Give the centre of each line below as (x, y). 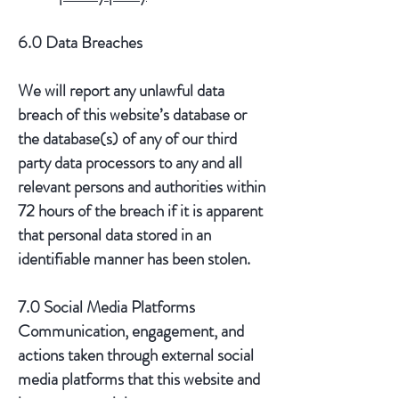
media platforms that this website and (139, 379)
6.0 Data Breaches (80, 42)
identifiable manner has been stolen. (134, 259)
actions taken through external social (136, 355)
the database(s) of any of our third (127, 138)
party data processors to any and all (130, 163)
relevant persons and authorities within (142, 187)
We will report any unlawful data (121, 90)
